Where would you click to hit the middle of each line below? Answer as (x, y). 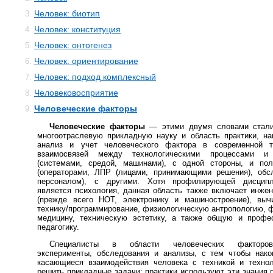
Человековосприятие (76, 93)
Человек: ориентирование (86, 61)
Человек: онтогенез (73, 45)
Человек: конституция (77, 29)
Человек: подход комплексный (95, 77)
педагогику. (58, 227)
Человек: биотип (67, 13)
